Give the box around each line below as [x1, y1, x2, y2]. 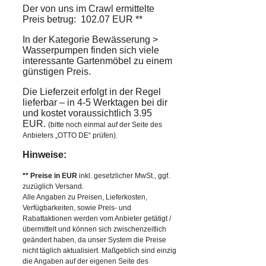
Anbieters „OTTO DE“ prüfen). [23, 131, 118, 140]
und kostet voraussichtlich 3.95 [23, 107, 152, 118]
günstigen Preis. [23, 66, 91, 77]
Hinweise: [23, 149, 66, 160]
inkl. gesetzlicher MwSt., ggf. [77, 171, 170, 180]
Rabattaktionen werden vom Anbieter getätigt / [23, 214, 171, 223]
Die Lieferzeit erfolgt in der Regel [23, 86, 161, 97]
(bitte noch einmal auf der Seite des [48, 120, 162, 129]
